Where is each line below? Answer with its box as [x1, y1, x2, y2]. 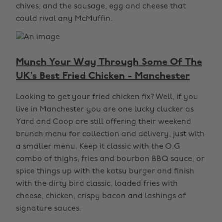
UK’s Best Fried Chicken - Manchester [16, 71, 190, 81]
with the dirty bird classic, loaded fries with [16, 180, 178, 188]
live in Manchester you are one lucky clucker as [16, 106, 194, 113]
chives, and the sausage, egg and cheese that [16, 2, 186, 10]
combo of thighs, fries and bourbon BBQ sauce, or [16, 155, 205, 163]
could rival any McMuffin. [16, 15, 112, 23]
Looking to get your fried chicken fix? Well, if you [16, 93, 198, 101]
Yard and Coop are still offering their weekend [16, 118, 191, 126]
